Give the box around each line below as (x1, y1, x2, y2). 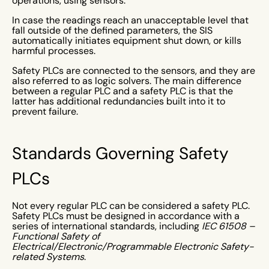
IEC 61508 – (202, 220, 255, 232)
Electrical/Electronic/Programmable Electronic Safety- (12, 241, 254, 252)
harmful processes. (12, 45, 98, 56)
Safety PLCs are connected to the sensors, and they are (12, 65, 255, 76)
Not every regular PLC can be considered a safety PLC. (12, 200, 250, 211)
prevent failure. (12, 106, 80, 117)
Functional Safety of (12, 231, 100, 242)
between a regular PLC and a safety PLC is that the (12, 85, 233, 97)
